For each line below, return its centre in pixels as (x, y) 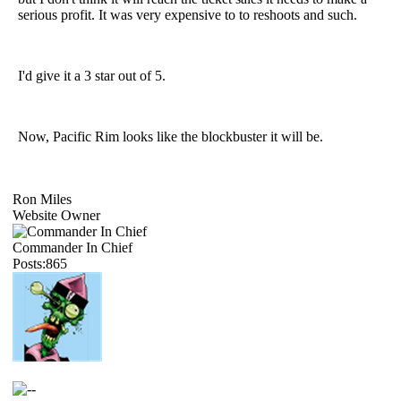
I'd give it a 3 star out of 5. (92, 75)
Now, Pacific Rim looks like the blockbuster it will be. (172, 136)
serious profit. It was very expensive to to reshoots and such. (188, 14)
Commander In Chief (73, 247)
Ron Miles (42, 199)
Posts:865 (40, 263)
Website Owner (56, 215)
